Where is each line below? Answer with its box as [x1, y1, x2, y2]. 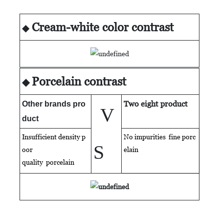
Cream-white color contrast [32, 20, 174, 34]
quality [22, 158, 46, 166]
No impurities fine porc [124, 132, 196, 141]
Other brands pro [22, 99, 86, 108]
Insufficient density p [22, 132, 86, 141]
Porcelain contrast [32, 74, 126, 88]
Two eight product [124, 99, 188, 109]
